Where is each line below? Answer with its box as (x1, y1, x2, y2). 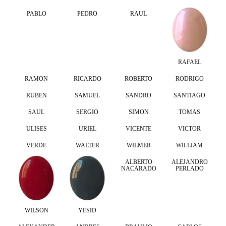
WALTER (75, 141, 99, 149)
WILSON (24, 206, 48, 214)
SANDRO (126, 91, 152, 99)
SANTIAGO (174, 91, 206, 99)
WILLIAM (176, 141, 203, 149)
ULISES (26, 125, 47, 132)
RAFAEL (178, 58, 201, 66)
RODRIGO (175, 75, 204, 82)
